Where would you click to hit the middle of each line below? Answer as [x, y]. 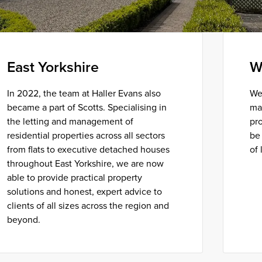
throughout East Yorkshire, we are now [86, 163]
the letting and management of [70, 121]
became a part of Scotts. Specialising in [87, 107]
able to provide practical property [75, 177]
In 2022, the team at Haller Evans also [84, 93]
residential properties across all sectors [86, 135]
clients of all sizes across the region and [88, 205]
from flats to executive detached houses [89, 149]
